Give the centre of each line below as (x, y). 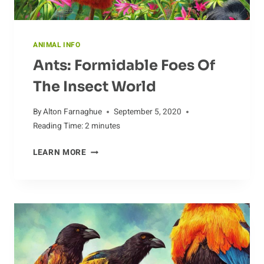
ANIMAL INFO (57, 45)
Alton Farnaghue (73, 112)
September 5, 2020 (148, 112)
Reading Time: (58, 126)
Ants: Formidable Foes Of (124, 65)
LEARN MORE (60, 153)
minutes (106, 126)
